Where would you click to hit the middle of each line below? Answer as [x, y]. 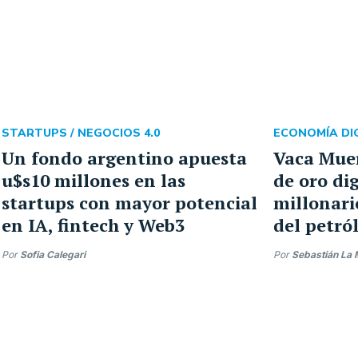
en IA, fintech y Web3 [93, 225]
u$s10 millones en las [93, 180]
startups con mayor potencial [129, 203]
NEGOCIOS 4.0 [119, 133]
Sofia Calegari [53, 255]
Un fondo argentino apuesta [124, 158]
